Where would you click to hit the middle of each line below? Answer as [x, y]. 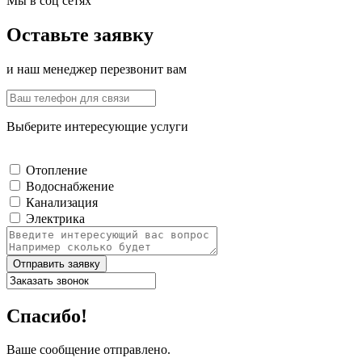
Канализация [62, 202]
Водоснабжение [70, 186]
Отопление [57, 170]
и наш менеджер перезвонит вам [97, 69]
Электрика [55, 218]
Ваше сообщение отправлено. [88, 350]
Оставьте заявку [80, 34]
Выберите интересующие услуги [97, 126]
